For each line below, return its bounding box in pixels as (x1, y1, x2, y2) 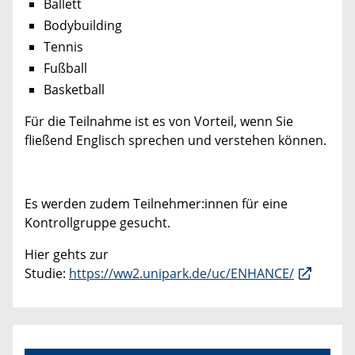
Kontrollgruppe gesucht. (25, 214, 170, 232)
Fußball (44, 59, 87, 78)
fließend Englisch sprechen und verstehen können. (25, 132, 326, 150)
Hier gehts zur (25, 246, 109, 264)
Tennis (44, 37, 83, 55)
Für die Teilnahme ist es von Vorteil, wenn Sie (25, 113, 293, 131)
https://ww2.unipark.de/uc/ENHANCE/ (69, 265, 294, 283)
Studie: (25, 265, 69, 283)
